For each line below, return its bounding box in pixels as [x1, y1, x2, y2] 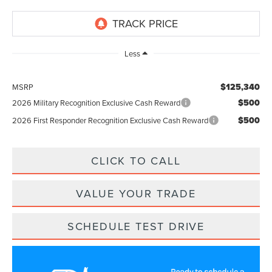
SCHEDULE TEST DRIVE [67, 219, 205, 234]
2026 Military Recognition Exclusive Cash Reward [12, 97, 181, 109]
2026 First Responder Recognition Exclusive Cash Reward [12, 115, 209, 126]
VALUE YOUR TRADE [76, 186, 196, 202]
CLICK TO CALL [91, 153, 181, 169]
